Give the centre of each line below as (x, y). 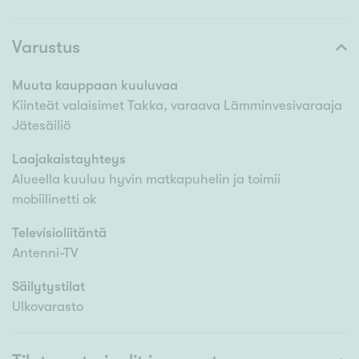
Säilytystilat (48, 287)
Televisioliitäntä (59, 233)
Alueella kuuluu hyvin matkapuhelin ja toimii (146, 179)
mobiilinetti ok (54, 200)
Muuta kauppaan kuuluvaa (95, 86)
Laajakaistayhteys (69, 159)
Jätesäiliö (41, 126)
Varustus (46, 47)
